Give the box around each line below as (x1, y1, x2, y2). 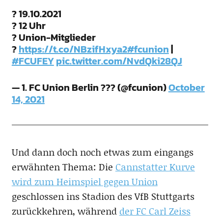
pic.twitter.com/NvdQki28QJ (55, 53, 182, 68)
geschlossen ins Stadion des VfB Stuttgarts (11, 189, 194, 203)
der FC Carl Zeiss (119, 204, 191, 218)
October (168, 80, 205, 95)
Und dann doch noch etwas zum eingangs (11, 145, 193, 159)
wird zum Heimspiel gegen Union (11, 174, 158, 188)
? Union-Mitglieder (11, 29, 96, 45)
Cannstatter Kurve (115, 160, 195, 173)
